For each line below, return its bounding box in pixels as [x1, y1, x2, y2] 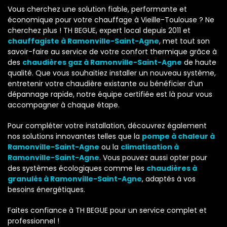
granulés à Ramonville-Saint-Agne [8, 174, 142, 184]
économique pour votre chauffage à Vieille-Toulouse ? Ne [8, 15, 214, 25]
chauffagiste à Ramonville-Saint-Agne [8, 36, 159, 47]
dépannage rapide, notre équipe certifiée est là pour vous [8, 89, 212, 100]
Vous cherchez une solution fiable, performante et [8, 4, 187, 15]
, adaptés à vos [142, 174, 196, 184]
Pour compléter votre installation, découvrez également [8, 121, 207, 131]
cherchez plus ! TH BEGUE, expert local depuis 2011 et [8, 25, 191, 36]
